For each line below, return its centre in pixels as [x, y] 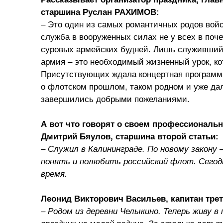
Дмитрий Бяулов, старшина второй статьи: [130, 137]
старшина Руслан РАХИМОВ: [100, 12]
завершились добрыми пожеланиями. [115, 99]
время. [54, 174]
